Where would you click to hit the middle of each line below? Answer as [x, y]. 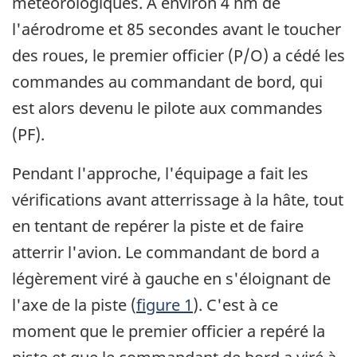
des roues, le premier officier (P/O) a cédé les [178, 55]
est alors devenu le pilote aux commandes [167, 108]
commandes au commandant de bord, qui [167, 81]
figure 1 [165, 304]
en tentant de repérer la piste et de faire [158, 226]
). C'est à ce [235, 304]
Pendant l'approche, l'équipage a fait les [160, 173]
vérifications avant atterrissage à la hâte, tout [178, 199]
